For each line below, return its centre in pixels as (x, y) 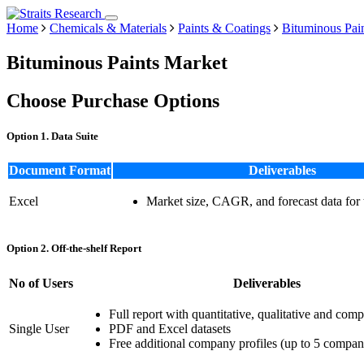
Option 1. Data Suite (52, 136)
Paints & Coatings (224, 28)
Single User (39, 328)
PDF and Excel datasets (170, 328)
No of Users (41, 283)
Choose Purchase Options (113, 100)
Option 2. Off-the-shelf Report (74, 249)
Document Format (60, 171)
